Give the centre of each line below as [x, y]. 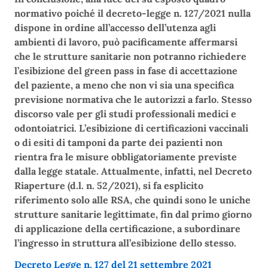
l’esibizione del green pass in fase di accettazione [126, 71]
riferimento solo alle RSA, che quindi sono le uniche [133, 200]
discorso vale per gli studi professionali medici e [125, 114]
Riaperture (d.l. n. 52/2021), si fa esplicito [109, 186]
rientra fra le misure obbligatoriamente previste [126, 157]
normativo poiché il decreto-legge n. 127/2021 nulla [133, 13]
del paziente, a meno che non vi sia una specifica [124, 85]
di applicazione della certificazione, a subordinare [127, 229]
